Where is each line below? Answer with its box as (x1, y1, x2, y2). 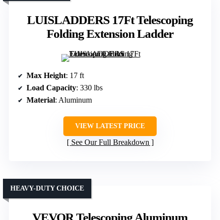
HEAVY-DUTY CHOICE (10, 184, 84, 192)
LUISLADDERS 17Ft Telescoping (27, 13, 193, 27)
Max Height (27, 71, 66, 80)
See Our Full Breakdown (71, 137, 149, 146)
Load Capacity (27, 83, 76, 92)
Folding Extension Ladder (47, 27, 173, 40)
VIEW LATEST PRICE (75, 122, 145, 130)
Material (27, 95, 55, 104)
